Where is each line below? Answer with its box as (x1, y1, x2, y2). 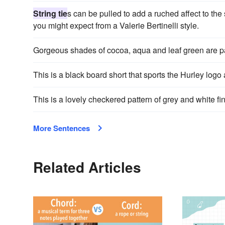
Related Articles (33, 156, 141, 177)
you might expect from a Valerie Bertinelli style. (33, 19, 199, 31)
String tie (33, 7, 67, 19)
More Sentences (33, 122, 90, 134)
